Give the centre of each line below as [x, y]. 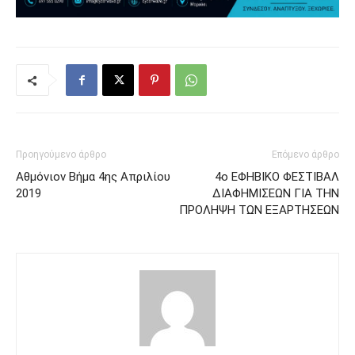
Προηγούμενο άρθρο [61, 155]
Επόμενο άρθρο [305, 155]
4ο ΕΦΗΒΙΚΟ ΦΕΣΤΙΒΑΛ [277, 177]
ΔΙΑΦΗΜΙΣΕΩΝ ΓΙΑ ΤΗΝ [276, 194]
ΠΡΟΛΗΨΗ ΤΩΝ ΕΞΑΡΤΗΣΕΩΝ [259, 210]
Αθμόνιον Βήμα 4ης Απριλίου [93, 177]
